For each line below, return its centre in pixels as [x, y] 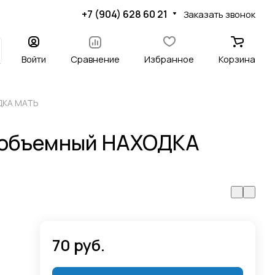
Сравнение [95, 59]
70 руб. [79, 245]
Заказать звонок [219, 14]
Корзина [237, 59]
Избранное [169, 59]
